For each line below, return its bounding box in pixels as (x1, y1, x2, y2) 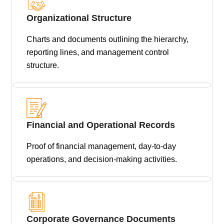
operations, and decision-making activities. (26, 155, 177, 164)
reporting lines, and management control (26, 48, 169, 57)
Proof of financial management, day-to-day (26, 142, 176, 151)
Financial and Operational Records (26, 120, 175, 130)
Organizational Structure (26, 13, 132, 23)
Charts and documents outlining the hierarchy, (26, 35, 189, 44)
